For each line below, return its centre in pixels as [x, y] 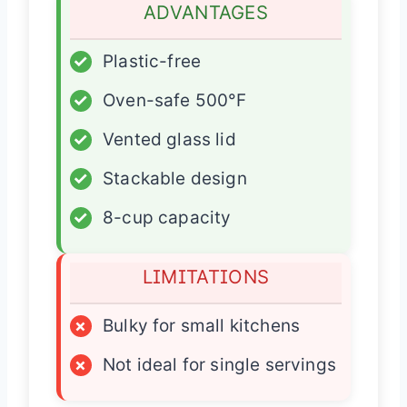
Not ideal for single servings [219, 364]
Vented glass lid [169, 139]
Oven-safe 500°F [175, 100]
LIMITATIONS [206, 276]
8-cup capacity [167, 217]
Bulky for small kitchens [202, 325]
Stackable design [175, 178]
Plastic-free [152, 61]
